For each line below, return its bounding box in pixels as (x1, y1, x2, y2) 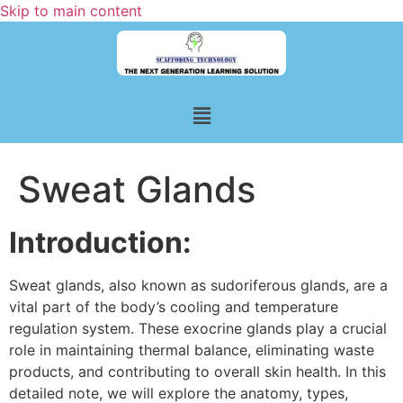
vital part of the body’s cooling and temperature (9, 297, 338, 316)
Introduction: (9, 224, 192, 260)
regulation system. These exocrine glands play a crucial (9, 318, 387, 337)
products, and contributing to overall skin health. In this (9, 362, 386, 381)
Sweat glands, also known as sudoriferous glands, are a (9, 275, 388, 294)
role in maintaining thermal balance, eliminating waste (9, 340, 374, 359)
